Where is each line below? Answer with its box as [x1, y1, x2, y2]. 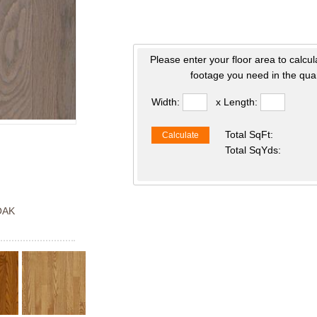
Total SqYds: [224, 144, 281, 156]
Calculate [162, 130, 200, 140]
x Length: [213, 96, 261, 108]
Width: [151, 96, 183, 108]
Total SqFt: [224, 129, 273, 140]
